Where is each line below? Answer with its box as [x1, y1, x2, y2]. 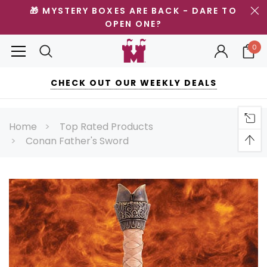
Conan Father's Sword [26, 134, 129, 148]
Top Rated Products [60, 120, 153, 133]
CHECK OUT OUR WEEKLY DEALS [50, 77, 217, 89]
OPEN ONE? [104, 18, 163, 30]
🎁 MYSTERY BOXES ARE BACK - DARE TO [30, 5, 237, 17]
